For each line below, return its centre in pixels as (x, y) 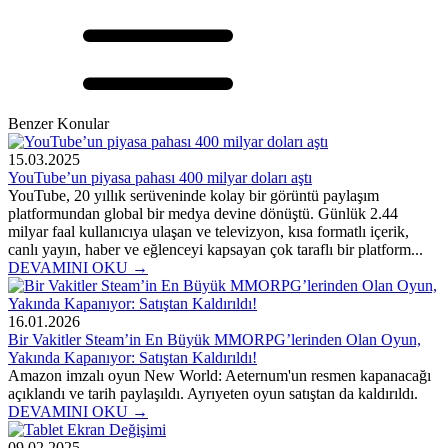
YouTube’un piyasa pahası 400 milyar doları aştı (160, 177)
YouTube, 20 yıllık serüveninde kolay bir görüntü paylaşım (193, 195)
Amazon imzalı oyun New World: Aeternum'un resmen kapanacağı (219, 375)
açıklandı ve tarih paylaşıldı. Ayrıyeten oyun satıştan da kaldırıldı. (213, 393)
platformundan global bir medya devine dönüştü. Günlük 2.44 (203, 213)
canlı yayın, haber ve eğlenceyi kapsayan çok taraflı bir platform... (215, 249)
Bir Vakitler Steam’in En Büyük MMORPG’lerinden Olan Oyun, (214, 339)
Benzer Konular (58, 123)
